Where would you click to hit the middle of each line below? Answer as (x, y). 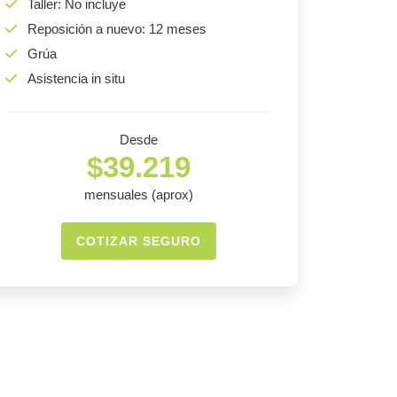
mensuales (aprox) (138, 195)
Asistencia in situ (76, 79)
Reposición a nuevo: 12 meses (117, 29)
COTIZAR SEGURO (138, 241)
